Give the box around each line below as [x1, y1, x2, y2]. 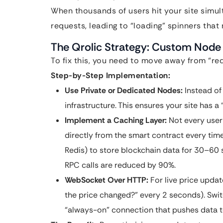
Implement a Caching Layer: [65, 115, 167, 125]
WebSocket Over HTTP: [65, 175, 148, 185]
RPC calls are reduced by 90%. [65, 160, 176, 170]
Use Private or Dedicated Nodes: [65, 85, 183, 96]
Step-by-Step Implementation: [51, 70, 170, 81]
